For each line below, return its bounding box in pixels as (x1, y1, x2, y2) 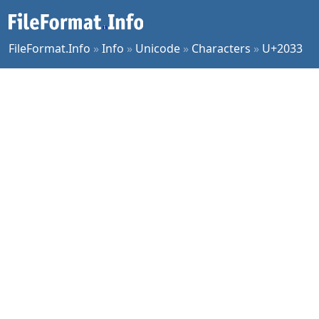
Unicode (135, 41, 180, 56)
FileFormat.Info (9, 41, 90, 56)
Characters (192, 41, 251, 56)
